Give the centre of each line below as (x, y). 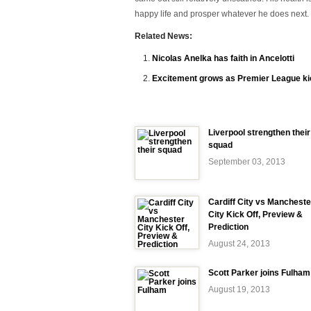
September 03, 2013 (247, 162)
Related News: (163, 36)
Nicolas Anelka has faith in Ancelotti (223, 58)
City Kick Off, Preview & (255, 215)
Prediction (228, 227)
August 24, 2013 (239, 244)
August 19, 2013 (239, 289)
